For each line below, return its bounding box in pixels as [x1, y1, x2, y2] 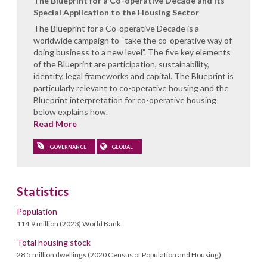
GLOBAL [110, 143, 133, 150]
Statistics [17, 184, 69, 198]
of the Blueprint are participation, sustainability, [33, 58, 209, 69]
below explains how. [33, 106, 108, 117]
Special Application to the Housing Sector [33, 7, 199, 17]
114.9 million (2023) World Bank [17, 219, 120, 228]
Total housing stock [17, 237, 91, 247]
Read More [33, 118, 77, 129]
